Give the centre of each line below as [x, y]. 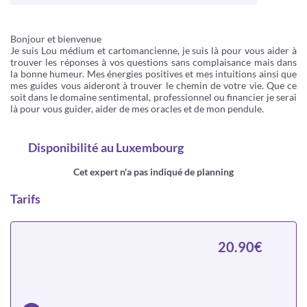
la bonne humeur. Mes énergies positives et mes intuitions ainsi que [153, 74]
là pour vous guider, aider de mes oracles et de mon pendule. [137, 109]
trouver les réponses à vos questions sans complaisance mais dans [153, 62]
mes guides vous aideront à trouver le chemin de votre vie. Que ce [153, 85]
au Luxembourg [141, 147]
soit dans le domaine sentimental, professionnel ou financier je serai [153, 97]
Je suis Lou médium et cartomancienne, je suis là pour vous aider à [153, 50]
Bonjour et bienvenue [56, 39]
